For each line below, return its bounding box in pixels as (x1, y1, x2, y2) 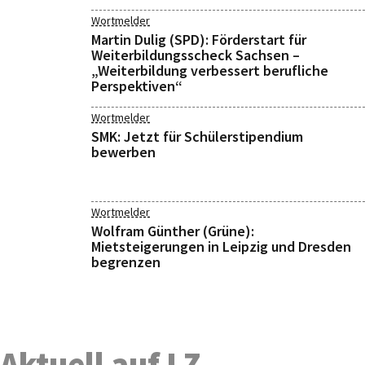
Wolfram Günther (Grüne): (91, 222, 254, 240)
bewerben (91, 143, 156, 161)
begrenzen (91, 253, 161, 271)
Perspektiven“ (91, 77, 182, 95)
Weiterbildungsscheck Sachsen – (91, 46, 300, 64)
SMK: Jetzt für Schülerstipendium (91, 127, 303, 146)
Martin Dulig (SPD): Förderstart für (91, 30, 306, 49)
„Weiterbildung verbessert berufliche (91, 61, 328, 80)
